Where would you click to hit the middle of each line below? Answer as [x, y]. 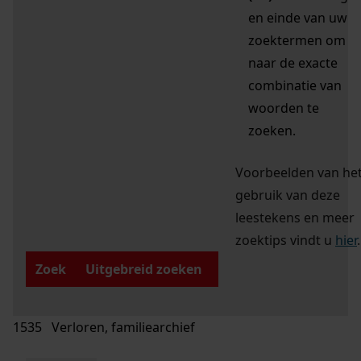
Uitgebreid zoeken [144, 270]
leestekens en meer [295, 218]
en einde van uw [298, 18]
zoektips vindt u [285, 241]
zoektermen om [297, 41]
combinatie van [295, 86]
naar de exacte [293, 63]
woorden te [284, 108]
